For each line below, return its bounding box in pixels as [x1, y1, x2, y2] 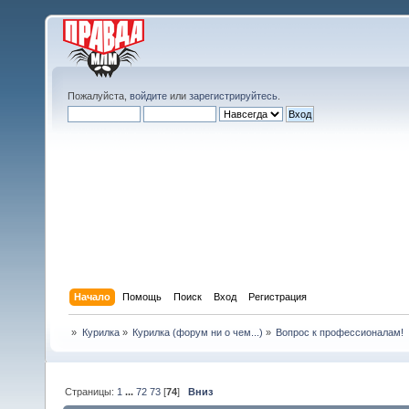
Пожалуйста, [68, 90, 130, 101]
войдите [130, 90, 167, 101]
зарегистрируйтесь [189, 90, 278, 101]
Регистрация [248, 290, 308, 302]
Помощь [122, 290, 163, 302]
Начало [74, 290, 111, 302]
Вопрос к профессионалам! [276, 327, 404, 339]
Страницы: [65, 385, 118, 397]
